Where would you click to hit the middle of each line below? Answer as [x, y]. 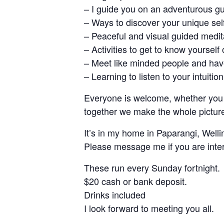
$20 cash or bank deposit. [135, 181]
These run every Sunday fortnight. [152, 168]
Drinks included [115, 195]
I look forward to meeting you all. [149, 208]
